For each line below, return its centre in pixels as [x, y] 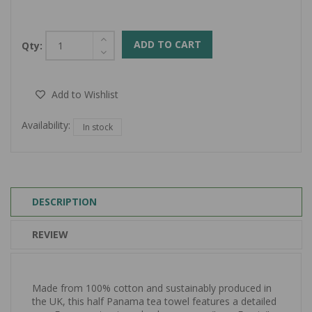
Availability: [46, 125]
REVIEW [50, 235]
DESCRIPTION [64, 202]
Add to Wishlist [85, 95]
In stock [97, 127]
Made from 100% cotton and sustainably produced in [152, 288]
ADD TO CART [167, 44]
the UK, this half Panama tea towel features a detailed [154, 301]
